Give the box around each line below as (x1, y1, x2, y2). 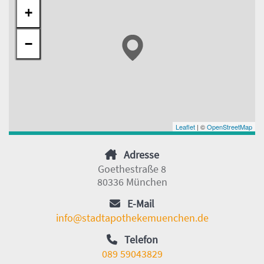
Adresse (124, 148, 159, 162)
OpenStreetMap (207, 122, 252, 132)
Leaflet (176, 122, 195, 132)
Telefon (124, 233, 158, 247)
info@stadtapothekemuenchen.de (55, 211, 209, 225)
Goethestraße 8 (98, 162, 166, 176)
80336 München (97, 175, 167, 189)
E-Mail (127, 197, 154, 211)
